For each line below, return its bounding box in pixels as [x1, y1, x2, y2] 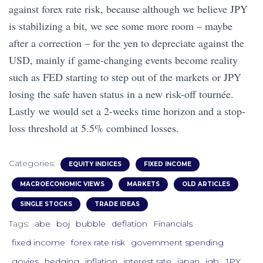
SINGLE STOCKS [20, 200, 72, 208]
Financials [153, 218, 193, 229]
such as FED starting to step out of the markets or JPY [9, 69, 241, 84]
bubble [76, 218, 106, 229]
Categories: [9, 157, 58, 168]
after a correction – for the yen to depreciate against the [9, 35, 244, 50]
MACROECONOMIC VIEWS [20, 180, 104, 188]
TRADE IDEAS [95, 200, 140, 208]
